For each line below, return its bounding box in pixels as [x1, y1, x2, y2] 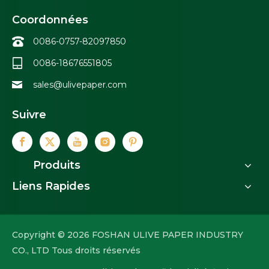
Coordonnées [12, 13, 88, 27]
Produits [33, 159, 80, 172]
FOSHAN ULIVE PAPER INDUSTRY [89, 229, 243, 241]
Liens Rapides [12, 180, 90, 193]
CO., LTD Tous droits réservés [12, 245, 141, 256]
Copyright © [12, 229, 67, 241]
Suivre [12, 108, 46, 122]
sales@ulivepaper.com [33, 79, 127, 91]
